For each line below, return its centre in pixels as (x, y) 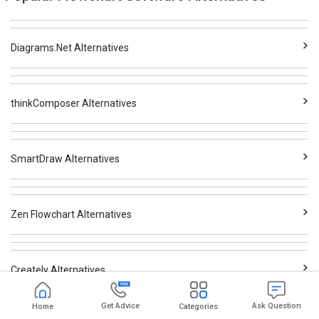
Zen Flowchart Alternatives (72, 215)
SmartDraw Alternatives (66, 159)
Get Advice (121, 306)
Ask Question (276, 306)
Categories (199, 307)
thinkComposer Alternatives (74, 104)
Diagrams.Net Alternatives (70, 48)
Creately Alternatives (58, 270)
